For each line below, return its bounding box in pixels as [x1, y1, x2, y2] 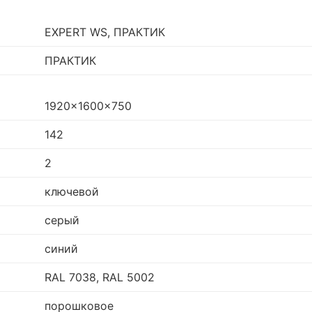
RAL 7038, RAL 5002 [45, 270, 155, 285]
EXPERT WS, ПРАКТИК [45, 25, 165, 40]
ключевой [45, 185, 99, 199]
